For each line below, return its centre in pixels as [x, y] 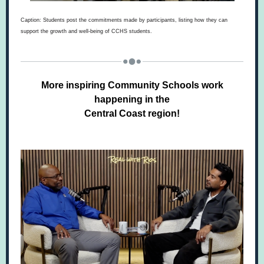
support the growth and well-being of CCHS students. [86, 31]
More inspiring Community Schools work [132, 85]
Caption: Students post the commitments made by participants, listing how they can [124, 20]
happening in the [132, 99]
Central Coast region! [132, 113]
